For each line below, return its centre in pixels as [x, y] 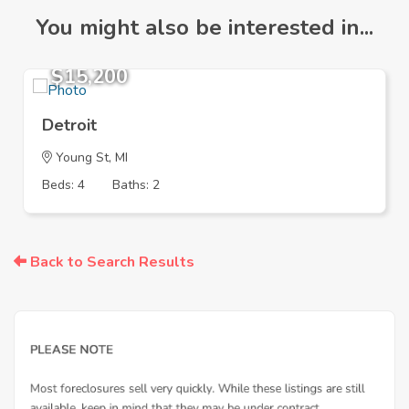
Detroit [69, 126]
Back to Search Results [110, 262]
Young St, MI [90, 158]
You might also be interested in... [204, 28]
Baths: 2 [136, 185]
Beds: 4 [63, 185]
